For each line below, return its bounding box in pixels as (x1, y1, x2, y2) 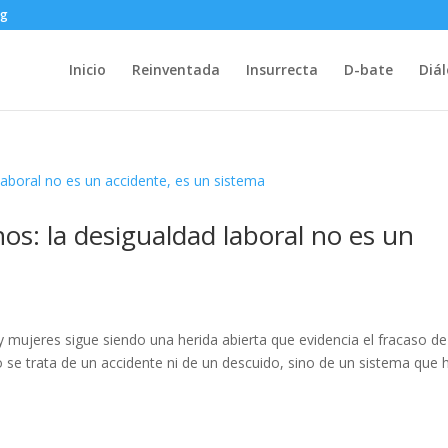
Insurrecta (245, 60, 318, 79)
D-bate (343, 60, 393, 79)
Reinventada (131, 60, 220, 79)
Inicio (68, 60, 106, 79)
